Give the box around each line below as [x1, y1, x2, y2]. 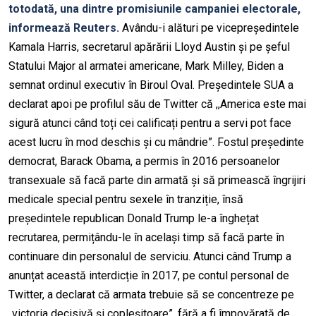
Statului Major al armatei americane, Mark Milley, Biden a [8, 59, 284, 73]
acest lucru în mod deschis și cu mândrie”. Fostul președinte [8, 135, 304, 150]
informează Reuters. [8, 21, 119, 35]
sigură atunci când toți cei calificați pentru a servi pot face [8, 116, 291, 130]
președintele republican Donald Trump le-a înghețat [8, 212, 259, 226]
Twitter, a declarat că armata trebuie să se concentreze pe [8, 288, 294, 302]
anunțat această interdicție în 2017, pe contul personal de [8, 269, 289, 283]
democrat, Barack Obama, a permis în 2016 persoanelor [8, 154, 280, 169]
